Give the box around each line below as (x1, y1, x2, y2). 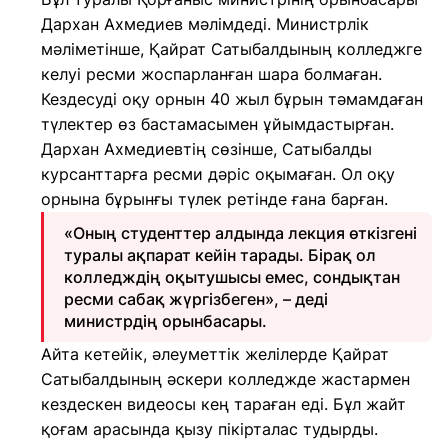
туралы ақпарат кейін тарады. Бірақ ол (64, 245, 376, 265)
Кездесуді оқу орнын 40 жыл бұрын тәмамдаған (41, 89, 423, 109)
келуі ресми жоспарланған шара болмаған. (41, 64, 382, 84)
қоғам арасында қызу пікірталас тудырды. (41, 419, 378, 439)
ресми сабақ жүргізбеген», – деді (64, 289, 328, 309)
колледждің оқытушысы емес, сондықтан (64, 267, 400, 287)
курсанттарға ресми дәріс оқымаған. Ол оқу (41, 164, 395, 184)
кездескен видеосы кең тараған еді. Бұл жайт (41, 394, 406, 414)
